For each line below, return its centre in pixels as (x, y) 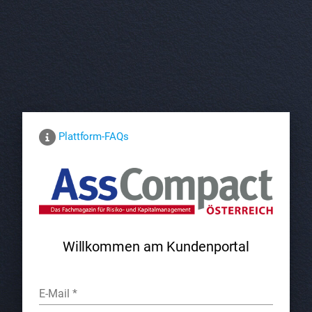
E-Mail (54, 293)
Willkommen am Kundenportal (156, 247)
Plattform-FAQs (94, 137)
